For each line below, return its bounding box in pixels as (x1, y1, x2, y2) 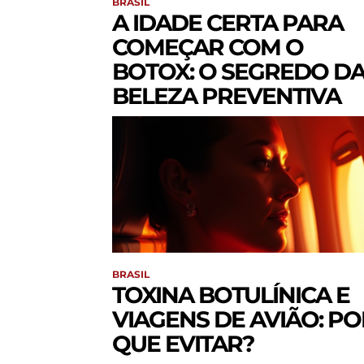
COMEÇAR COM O (112, 33, 303, 62)
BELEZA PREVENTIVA (112, 82, 340, 110)
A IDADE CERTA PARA (112, 9, 343, 37)
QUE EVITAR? (112, 330, 253, 358)
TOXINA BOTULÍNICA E (112, 281, 349, 310)
